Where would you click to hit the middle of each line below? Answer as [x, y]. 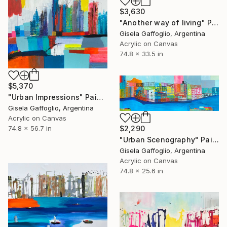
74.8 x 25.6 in [141, 171]
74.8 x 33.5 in [141, 54]
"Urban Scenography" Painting [215, 140]
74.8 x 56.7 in [30, 128]
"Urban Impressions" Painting [100, 97]
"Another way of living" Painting [215, 23]
